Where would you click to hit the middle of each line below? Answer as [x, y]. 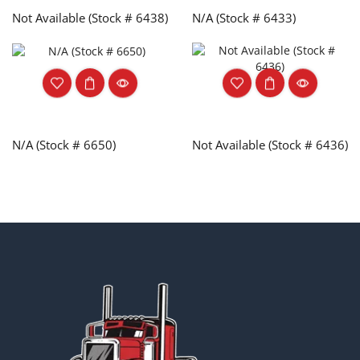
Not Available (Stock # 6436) [270, 144]
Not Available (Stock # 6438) [90, 17]
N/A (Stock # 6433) [244, 17]
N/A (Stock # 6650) [64, 144]
